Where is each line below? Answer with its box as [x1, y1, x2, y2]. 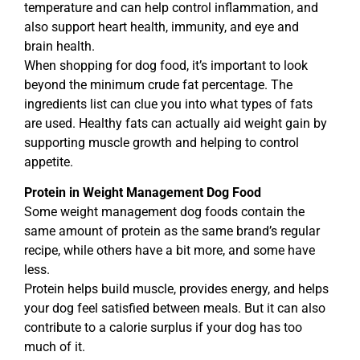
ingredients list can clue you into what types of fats [24, 96, 313, 112]
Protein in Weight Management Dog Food [24, 185, 261, 201]
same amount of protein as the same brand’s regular [24, 223, 320, 239]
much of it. [24, 339, 85, 355]
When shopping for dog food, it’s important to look [24, 57, 308, 73]
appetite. [24, 153, 73, 170]
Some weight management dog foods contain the [24, 204, 305, 220]
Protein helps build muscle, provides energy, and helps [24, 281, 329, 297]
